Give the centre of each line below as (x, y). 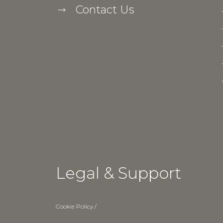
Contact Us (105, 9)
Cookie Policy (75, 206)
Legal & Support (118, 173)
